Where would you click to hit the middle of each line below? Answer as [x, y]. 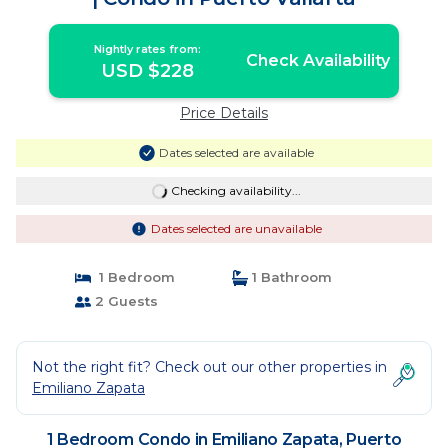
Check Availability [317, 60]
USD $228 [148, 71]
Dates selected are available [236, 152]
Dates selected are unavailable [236, 228]
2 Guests [124, 301]
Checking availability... [235, 190]
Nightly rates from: [148, 49]
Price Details [224, 113]
